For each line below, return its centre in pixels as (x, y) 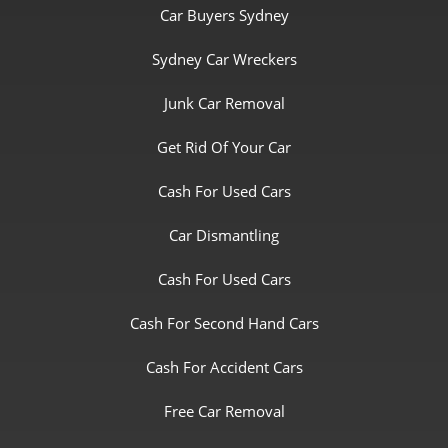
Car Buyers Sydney (224, 15)
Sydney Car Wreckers (224, 59)
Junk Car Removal (224, 103)
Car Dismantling (224, 235)
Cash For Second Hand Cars (224, 323)
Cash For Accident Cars (224, 367)
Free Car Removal (224, 411)
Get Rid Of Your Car (224, 147)
